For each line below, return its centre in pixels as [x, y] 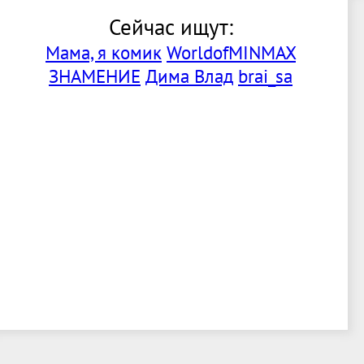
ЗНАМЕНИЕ [95, 76]
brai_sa [265, 76]
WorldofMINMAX [231, 53]
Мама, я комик [104, 53]
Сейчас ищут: [171, 27]
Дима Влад [189, 76]
